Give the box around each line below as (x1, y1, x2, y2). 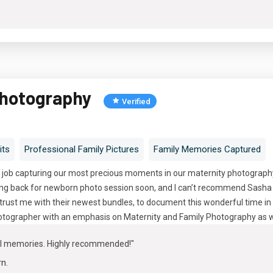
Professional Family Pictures (24, 144, 139, 155)
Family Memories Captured (154, 144, 261, 155)
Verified (122, 97, 151, 106)
